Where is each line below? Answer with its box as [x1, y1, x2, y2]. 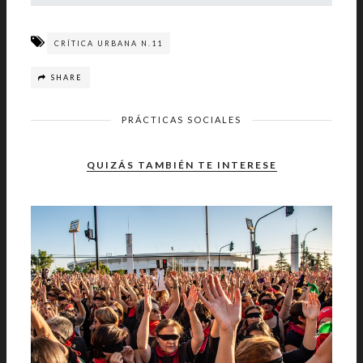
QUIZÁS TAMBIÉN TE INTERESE [86, 158, 277, 171]
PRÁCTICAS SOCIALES [122, 113, 241, 125]
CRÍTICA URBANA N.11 [54, 38, 163, 48]
